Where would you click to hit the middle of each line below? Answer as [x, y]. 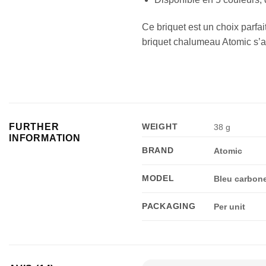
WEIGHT [160, 127]
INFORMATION [45, 138]
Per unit [230, 207]
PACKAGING [169, 206]
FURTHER [34, 127]
